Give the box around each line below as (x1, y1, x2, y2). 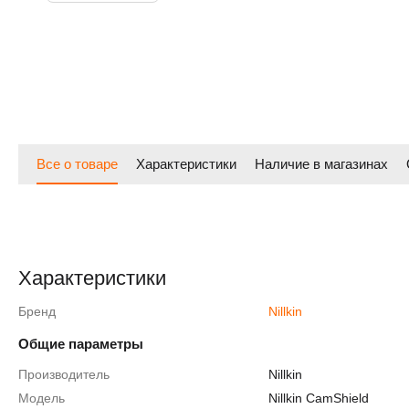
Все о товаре (37, 155, 118, 172)
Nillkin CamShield (268, 391, 370, 405)
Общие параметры (18, 336, 143, 351)
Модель (18, 391, 65, 405)
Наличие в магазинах (255, 155, 388, 172)
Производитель (18, 367, 110, 382)
